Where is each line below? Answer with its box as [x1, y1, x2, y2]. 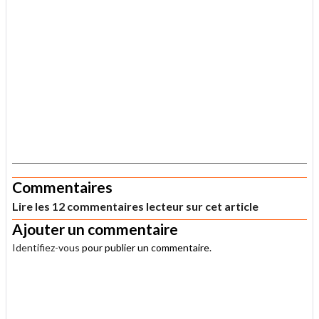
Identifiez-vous [12, 241, 80, 254]
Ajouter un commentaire [12, 220, 178, 239]
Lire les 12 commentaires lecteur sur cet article [12, 199, 258, 214]
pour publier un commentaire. [80, 241, 211, 254]
